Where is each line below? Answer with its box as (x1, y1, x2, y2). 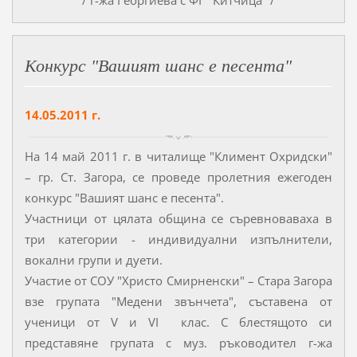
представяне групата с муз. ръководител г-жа (24, 335, 333, 351)
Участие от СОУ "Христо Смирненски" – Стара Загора (24, 273, 333, 289)
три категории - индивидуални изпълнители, (24, 231, 333, 248)
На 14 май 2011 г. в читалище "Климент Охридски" (24, 148, 333, 165)
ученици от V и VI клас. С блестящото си (24, 314, 333, 331)
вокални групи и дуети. (24, 252, 163, 269)
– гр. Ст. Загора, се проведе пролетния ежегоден (24, 169, 333, 186)
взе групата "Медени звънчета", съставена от (24, 293, 333, 310)
